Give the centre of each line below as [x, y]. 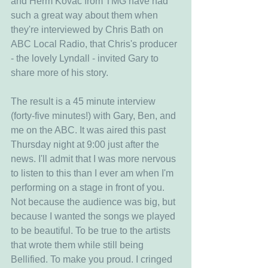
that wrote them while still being [78, 245]
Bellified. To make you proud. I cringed [93, 259]
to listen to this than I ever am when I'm [93, 173]
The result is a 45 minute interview [84, 101]
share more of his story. [60, 73]
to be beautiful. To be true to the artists [92, 231]
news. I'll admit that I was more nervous [95, 159]
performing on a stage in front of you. [89, 188]
